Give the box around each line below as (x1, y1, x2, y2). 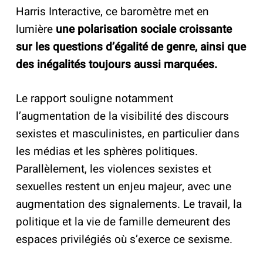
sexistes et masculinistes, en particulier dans (15, 126, 240, 142)
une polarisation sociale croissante (55, 21, 232, 38)
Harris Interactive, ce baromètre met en (15, 3, 209, 20)
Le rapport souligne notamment (15, 90, 173, 107)
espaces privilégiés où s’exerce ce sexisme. (15, 231, 232, 248)
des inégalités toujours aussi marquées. (15, 56, 217, 73)
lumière (15, 21, 56, 38)
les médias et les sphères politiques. (15, 143, 198, 160)
